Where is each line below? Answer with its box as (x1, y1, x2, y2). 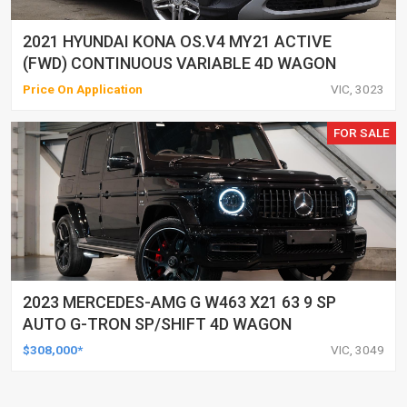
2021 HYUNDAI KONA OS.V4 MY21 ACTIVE (23, 31, 332, 51)
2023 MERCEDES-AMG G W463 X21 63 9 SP (23, 292, 336, 312)
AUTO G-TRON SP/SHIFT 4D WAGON (23, 313, 292, 333)
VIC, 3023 (331, 81, 384, 96)
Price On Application (23, 81, 143, 96)
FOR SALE (333, 124, 391, 140)
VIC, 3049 (331, 342, 384, 357)
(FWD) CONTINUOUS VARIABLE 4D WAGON (23, 53, 336, 73)
